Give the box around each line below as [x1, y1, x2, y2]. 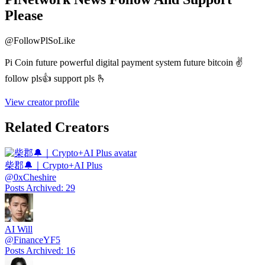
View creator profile [5, 97, 79, 108]
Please [5, 8, 43, 24]
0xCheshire [14, 172, 56, 182]
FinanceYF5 [14, 234, 60, 245]
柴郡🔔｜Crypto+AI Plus [5, 160, 102, 170]
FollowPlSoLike [14, 35, 75, 46]
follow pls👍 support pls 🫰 [5, 73, 106, 84]
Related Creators [5, 119, 109, 135]
